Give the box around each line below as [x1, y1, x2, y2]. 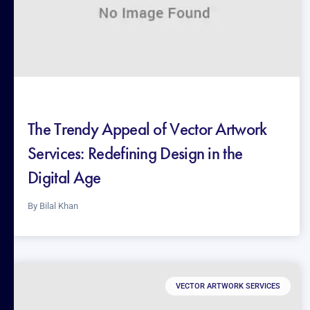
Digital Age [28, 166, 101, 190]
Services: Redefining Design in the [28, 142, 243, 165]
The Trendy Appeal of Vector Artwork [28, 118, 267, 141]
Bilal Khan [39, 201, 78, 212]
